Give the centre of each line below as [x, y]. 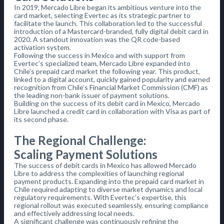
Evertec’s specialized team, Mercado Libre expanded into [102, 63]
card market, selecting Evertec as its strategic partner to [102, 15]
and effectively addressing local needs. [74, 213]
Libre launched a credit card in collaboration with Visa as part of [112, 111]
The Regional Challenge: [80, 140]
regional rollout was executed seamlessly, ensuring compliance [111, 205]
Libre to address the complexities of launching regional [99, 173]
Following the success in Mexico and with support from [99, 55]
